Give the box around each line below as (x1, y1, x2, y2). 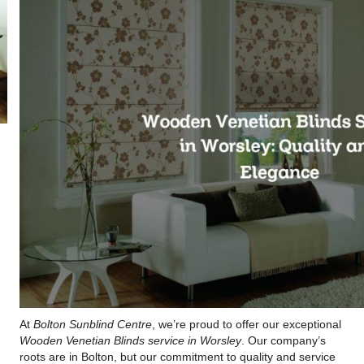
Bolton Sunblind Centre (32, 317, 152, 331)
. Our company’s (240, 333, 326, 347)
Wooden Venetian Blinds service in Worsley (19, 333, 241, 347)
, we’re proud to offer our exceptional (151, 317, 341, 331)
